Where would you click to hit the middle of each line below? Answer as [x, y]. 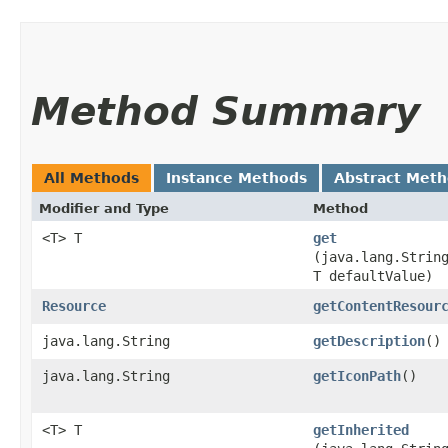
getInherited [361, 430]
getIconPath [357, 376]
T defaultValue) [373, 276]
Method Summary [225, 111]
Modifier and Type [104, 208]
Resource [74, 306]
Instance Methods [236, 178]
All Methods [91, 178]
